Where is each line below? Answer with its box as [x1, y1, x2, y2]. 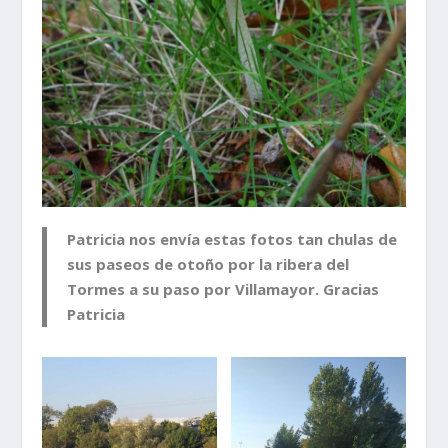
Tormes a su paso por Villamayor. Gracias [67, 279, 380, 300]
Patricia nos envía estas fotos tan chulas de [67, 229, 398, 250]
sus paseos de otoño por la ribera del [67, 254, 350, 275]
